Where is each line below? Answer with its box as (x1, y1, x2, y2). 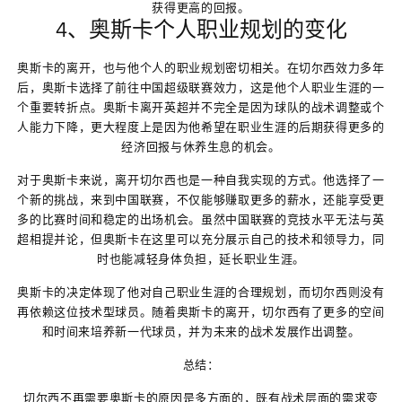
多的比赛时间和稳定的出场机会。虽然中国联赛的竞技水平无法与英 (17, 212, 385, 226)
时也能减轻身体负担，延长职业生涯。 (96, 251, 306, 266)
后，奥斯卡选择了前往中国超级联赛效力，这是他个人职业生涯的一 (17, 80, 385, 94)
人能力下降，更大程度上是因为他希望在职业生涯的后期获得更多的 (17, 119, 385, 134)
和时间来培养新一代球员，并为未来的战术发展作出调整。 (41, 324, 361, 338)
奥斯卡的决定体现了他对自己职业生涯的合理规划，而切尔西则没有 (17, 284, 385, 299)
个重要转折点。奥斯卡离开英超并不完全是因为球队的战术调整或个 (17, 100, 385, 114)
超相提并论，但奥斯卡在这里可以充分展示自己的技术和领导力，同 (17, 232, 385, 246)
